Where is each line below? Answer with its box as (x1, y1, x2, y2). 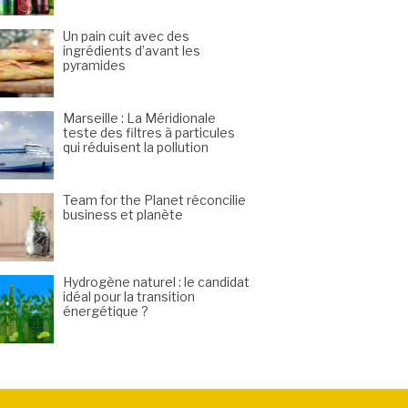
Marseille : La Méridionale (63, 110, 216, 126)
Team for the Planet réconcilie (63, 192, 246, 208)
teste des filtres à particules (63, 125, 235, 140)
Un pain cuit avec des (63, 28, 189, 44)
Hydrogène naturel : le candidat (63, 274, 250, 290)
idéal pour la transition (63, 289, 195, 304)
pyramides (63, 57, 126, 73)
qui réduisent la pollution (63, 139, 209, 155)
